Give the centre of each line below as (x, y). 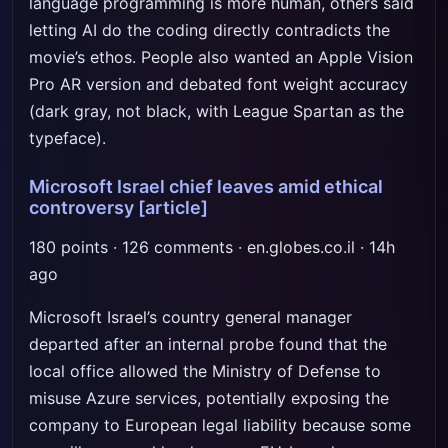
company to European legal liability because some (220, 425)
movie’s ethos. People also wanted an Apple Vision (221, 57)
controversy (81, 207)
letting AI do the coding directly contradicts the (209, 30)
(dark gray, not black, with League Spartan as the (216, 111)
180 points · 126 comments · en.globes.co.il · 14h (212, 247)
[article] (173, 207)
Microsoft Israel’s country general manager (190, 317)
